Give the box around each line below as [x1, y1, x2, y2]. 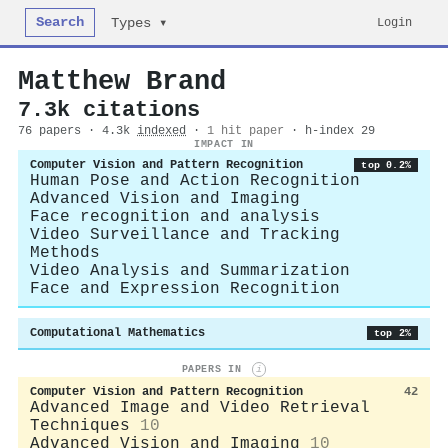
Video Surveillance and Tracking [30, 226, 340, 244]
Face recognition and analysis [30, 208, 320, 226]
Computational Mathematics [30, 326, 205, 340]
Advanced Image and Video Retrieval [30, 398, 370, 417]
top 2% [373, 327, 411, 339]
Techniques [30, 416, 130, 435]
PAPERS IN [181, 363, 248, 376]
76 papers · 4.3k [18, 124, 137, 138]
